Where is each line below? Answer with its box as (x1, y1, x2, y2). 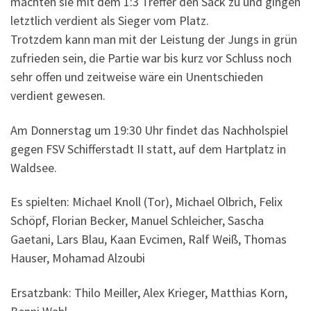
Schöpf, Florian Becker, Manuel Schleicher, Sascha (10, 212, 264, 229)
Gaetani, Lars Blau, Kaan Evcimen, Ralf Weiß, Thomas (10, 231, 287, 248)
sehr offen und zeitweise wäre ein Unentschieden (10, 69, 263, 85)
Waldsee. (10, 159, 57, 176)
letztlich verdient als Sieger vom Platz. (10, 12, 209, 29)
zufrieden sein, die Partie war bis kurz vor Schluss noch (10, 50, 292, 67)
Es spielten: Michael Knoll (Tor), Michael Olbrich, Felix (10, 194, 283, 210)
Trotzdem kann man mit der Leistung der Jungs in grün (10, 31, 297, 48)
